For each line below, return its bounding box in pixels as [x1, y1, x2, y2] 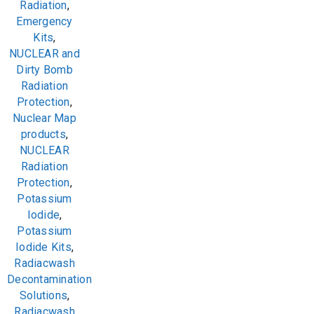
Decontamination [7, 273, 92, 286]
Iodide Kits [15, 240, 71, 254]
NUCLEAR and [9, 47, 80, 60]
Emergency [16, 15, 73, 28]
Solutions [19, 289, 67, 302]
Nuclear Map [13, 111, 76, 125]
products [20, 128, 66, 141]
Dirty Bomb [16, 63, 73, 76]
